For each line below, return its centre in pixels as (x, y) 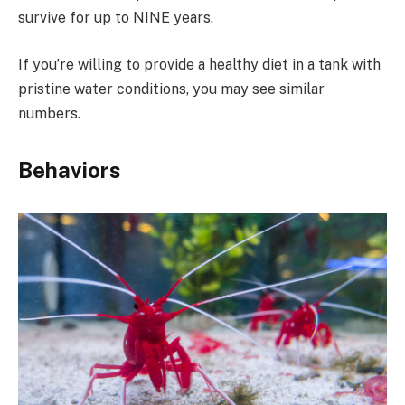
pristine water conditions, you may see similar (171, 89)
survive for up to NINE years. (116, 17)
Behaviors (69, 170)
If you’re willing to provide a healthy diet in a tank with (199, 64)
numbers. (49, 113)
